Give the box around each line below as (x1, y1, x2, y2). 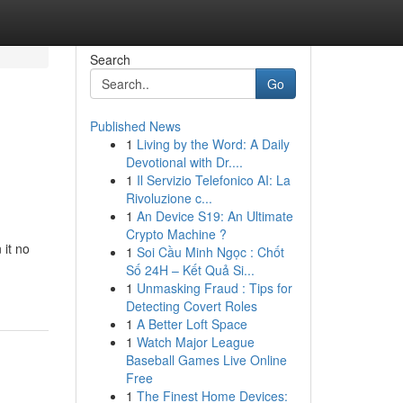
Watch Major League (136, 333, 255, 351)
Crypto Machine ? (125, 225, 227, 243)
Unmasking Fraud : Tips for (136, 279, 292, 297)
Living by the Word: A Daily (136, 135, 290, 153)
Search (89, 50, 130, 68)
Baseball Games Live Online (125, 351, 287, 369)
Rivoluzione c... (125, 189, 212, 207)
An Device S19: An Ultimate (136, 207, 293, 225)
